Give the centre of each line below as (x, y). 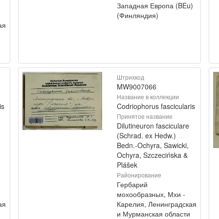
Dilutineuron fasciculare (153, 126)
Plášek (127, 165)
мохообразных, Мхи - (151, 194)
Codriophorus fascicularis (156, 106)
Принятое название (145, 116)
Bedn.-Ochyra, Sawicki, (153, 145)
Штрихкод (131, 77)
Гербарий (132, 184)
